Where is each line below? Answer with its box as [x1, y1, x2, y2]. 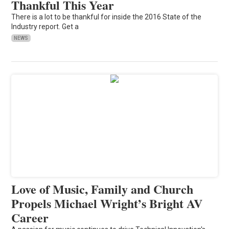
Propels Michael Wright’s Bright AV [11, 194, 203, 212]
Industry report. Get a [11, 22, 79, 31]
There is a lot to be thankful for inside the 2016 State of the [11, 12, 202, 21]
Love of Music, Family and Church [11, 179, 194, 198]
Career [11, 208, 49, 226]
